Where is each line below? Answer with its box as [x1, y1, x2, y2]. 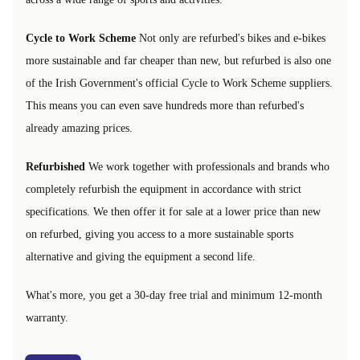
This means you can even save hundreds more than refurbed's [26, 99, 304, 112]
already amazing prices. [26, 121, 133, 134]
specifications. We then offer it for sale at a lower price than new [26, 205, 321, 218]
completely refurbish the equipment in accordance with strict [26, 182, 301, 195]
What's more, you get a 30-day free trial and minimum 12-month [26, 288, 322, 301]
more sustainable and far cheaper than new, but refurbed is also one [26, 54, 331, 67]
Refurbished [26, 160, 85, 173]
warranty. [26, 311, 68, 324]
